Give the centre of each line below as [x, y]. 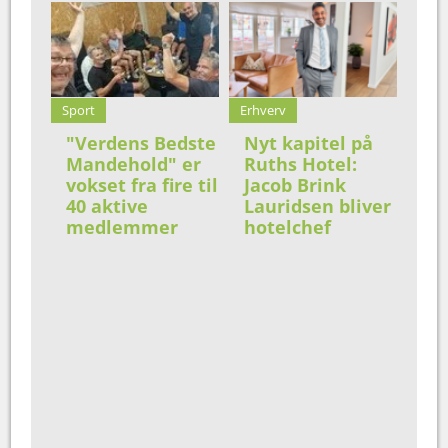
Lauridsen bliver [317, 206]
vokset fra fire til [142, 185]
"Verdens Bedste [141, 143]
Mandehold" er [134, 164]
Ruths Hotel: [300, 164]
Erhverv [263, 110]
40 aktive [107, 206]
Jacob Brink [295, 185]
